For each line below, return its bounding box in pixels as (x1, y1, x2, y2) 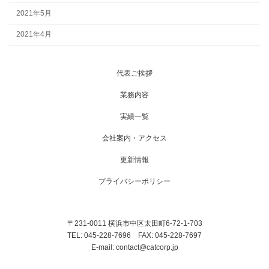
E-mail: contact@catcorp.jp (91, 243, 178, 252)
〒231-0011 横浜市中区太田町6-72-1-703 (67, 219, 202, 228)
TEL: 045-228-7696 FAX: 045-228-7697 (67, 231, 202, 240)
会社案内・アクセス (102, 133, 167, 142)
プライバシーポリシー (98, 177, 171, 186)
